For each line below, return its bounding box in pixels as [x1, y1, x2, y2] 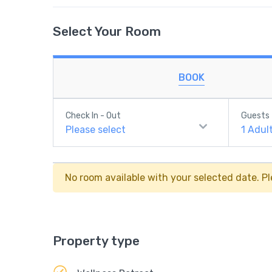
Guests [241, 110, 270, 121]
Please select [66, 124, 126, 135]
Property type [53, 233, 140, 248]
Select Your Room [53, 24, 161, 39]
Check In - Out [66, 110, 121, 121]
